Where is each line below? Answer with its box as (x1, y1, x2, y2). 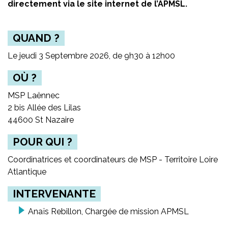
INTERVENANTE (13, 187, 96, 200)
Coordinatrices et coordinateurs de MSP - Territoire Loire (8, 155, 218, 164)
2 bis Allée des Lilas (8, 103, 81, 112)
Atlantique (8, 167, 46, 177)
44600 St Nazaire (8, 115, 74, 125)
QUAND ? (13, 32, 60, 44)
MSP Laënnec (8, 91, 60, 100)
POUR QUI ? (13, 135, 72, 148)
